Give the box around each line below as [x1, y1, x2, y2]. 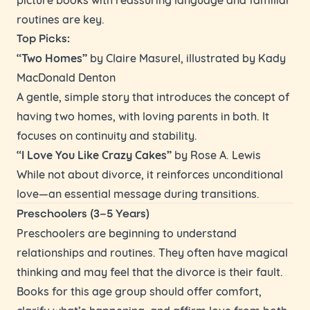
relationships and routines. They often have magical [17, 244, 288, 259]
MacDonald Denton [17, 69, 116, 84]
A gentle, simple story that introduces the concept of [17, 88, 289, 104]
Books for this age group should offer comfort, [17, 282, 262, 298]
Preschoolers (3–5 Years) [17, 206, 149, 220]
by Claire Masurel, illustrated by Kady [87, 49, 286, 65]
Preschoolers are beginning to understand [17, 224, 237, 240]
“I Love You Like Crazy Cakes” [17, 146, 172, 163]
